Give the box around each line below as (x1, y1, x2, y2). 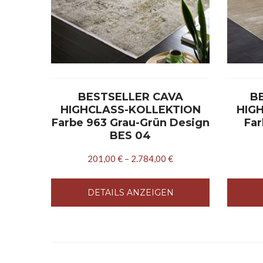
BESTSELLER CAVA (77, 90, 183, 103)
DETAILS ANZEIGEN (87, 187, 174, 198)
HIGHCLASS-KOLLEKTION (60, 103, 201, 116)
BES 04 (110, 129, 151, 142)
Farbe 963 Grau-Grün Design (51, 116, 210, 129)
